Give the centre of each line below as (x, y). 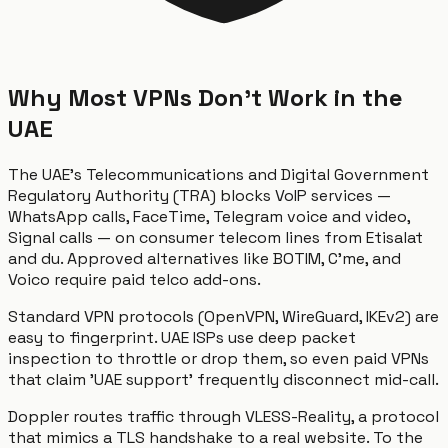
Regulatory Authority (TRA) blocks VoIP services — (199, 195)
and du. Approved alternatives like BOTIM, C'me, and (204, 258)
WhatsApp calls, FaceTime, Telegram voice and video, (209, 216)
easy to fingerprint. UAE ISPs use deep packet (182, 337)
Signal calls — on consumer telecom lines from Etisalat (215, 237)
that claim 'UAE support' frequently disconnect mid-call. (223, 379)
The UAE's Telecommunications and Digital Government (218, 174)
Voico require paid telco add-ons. (134, 279)
